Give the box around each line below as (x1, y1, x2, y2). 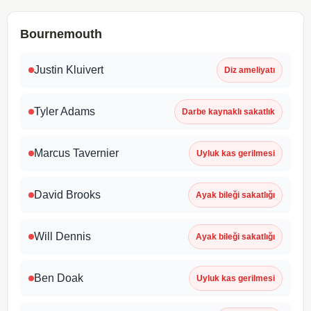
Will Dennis (34, 230, 91, 242)
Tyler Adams (34, 105, 95, 117)
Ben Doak (34, 271, 83, 284)
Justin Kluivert (34, 63, 103, 76)
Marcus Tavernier (34, 146, 119, 159)
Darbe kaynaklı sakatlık (182, 106, 275, 117)
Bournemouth (20, 26, 102, 41)
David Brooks (34, 188, 101, 201)
